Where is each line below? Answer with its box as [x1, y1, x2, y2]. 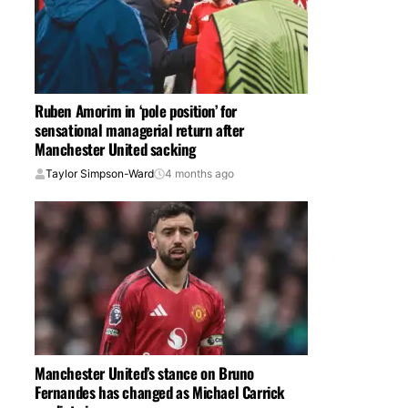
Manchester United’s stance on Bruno [35, 361, 254, 384]
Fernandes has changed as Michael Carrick [35, 380, 285, 403]
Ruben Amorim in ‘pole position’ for [35, 99, 237, 123]
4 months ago [165, 167, 234, 181]
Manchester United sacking [35, 138, 196, 161]
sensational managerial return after [35, 118, 244, 142]
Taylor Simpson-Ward [46, 167, 154, 181]
